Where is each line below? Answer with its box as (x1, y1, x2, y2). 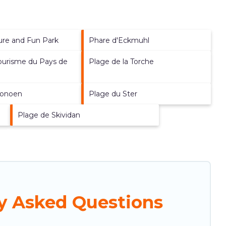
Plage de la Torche (89, 56, 154, 66)
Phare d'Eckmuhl (89, 35, 150, 45)
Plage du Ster (89, 89, 138, 98)
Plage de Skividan (17, 110, 80, 120)
